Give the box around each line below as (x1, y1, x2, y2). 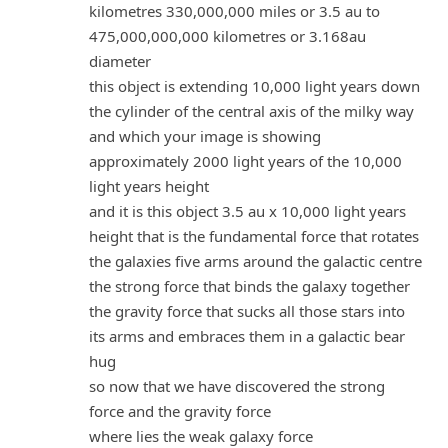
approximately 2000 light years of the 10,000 (89, 150, 402, 171)
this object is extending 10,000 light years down (89, 75, 420, 96)
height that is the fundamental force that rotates (89, 225, 419, 246)
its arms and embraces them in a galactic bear (89, 325, 405, 346)
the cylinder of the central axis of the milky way (89, 100, 414, 121)
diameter (89, 50, 151, 71)
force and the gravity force (89, 400, 271, 421)
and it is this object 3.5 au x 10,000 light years (89, 200, 406, 221)
